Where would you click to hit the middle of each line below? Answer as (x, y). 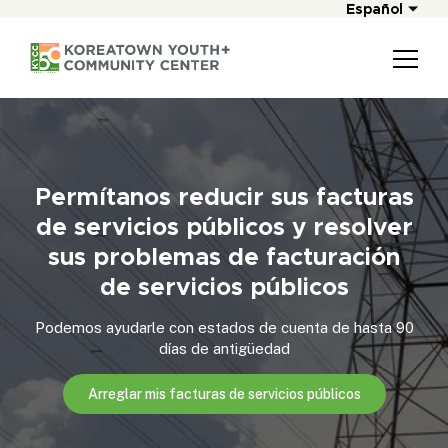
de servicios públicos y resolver (224, 226)
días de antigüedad (224, 348)
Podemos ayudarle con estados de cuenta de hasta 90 (224, 327)
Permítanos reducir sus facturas (224, 196)
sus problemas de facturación (224, 256)
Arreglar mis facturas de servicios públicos (224, 393)
